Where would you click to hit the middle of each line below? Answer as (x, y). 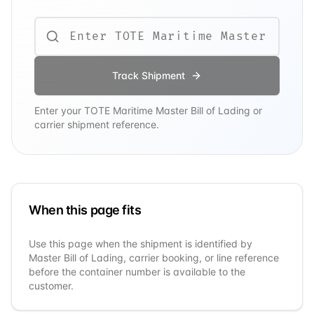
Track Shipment (149, 75)
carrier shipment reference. (97, 124)
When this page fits (85, 210)
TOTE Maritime (118, 110)
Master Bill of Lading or (207, 110)
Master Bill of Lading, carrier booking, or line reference (154, 258)
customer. (51, 286)
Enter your (59, 110)
